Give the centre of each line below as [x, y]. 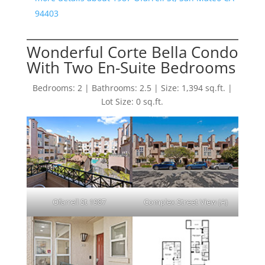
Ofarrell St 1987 [80, 201]
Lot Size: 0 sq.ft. [132, 102]
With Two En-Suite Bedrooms [131, 68]
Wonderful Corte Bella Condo [132, 52]
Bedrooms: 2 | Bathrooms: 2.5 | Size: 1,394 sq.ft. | [132, 88]
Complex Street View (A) [185, 201]
